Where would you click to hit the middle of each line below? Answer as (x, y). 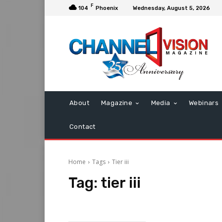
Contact (83, 127)
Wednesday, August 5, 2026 (171, 8)
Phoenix (107, 8)
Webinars (204, 103)
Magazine (117, 103)
